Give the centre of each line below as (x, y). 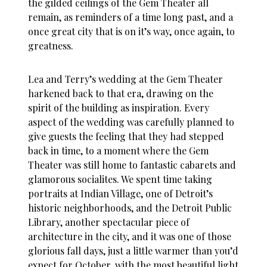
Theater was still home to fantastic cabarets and (132, 165)
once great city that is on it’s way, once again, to (132, 32)
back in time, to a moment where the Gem (119, 151)
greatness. (51, 46)
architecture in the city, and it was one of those (130, 237)
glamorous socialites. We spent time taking (120, 179)
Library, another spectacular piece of (109, 222)
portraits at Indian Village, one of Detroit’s (121, 194)
